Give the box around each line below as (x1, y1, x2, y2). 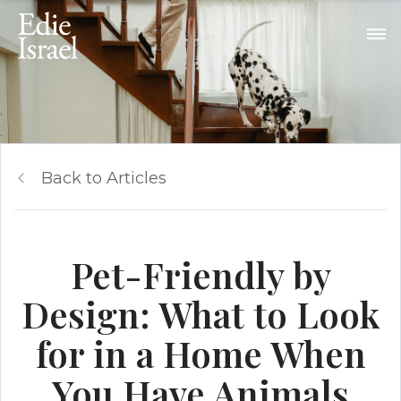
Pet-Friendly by (70, 251, 331, 298)
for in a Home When (35, 329, 366, 377)
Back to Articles (41, 168, 166, 188)
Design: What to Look (21, 290, 380, 337)
